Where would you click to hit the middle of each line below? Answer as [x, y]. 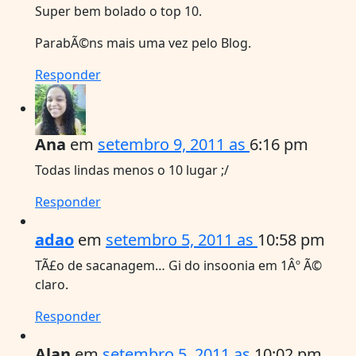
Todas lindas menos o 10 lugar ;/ [132, 170]
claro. [52, 284]
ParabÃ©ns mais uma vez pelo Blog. [143, 43]
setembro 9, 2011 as [174, 144]
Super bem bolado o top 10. [118, 11]
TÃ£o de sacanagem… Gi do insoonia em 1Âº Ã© [178, 265]
